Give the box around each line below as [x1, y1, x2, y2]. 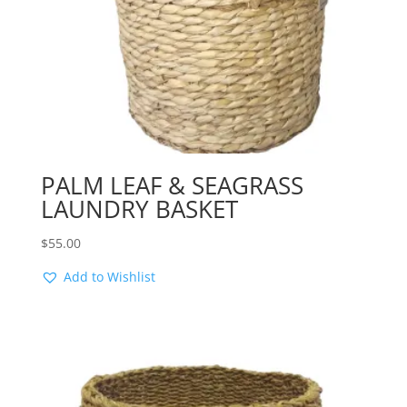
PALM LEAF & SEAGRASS [40, 168, 303, 202]
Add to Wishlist [63, 267, 155, 285]
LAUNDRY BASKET [40, 192, 238, 225]
